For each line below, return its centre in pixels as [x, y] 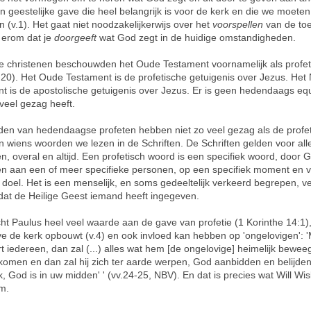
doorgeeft [75, 37]
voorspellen [239, 24]
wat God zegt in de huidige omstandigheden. [196, 37]
